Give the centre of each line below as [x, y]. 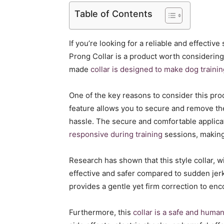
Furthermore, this [101, 212]
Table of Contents [113, 13]
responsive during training [116, 134]
